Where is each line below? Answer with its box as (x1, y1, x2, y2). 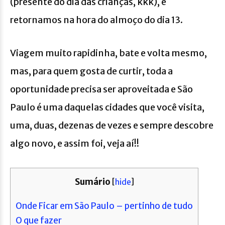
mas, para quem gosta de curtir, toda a (10, 65, 173, 77)
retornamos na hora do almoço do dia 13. (10, 14, 183, 26)
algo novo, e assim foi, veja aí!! (10, 137, 139, 149)
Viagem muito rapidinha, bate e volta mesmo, (10, 47, 207, 59)
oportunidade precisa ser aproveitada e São (10, 83, 193, 95)
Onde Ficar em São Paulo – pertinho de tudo (16, 200, 193, 211)
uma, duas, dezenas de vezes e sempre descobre (10, 119, 213, 131)
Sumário (74, 176, 110, 187)
